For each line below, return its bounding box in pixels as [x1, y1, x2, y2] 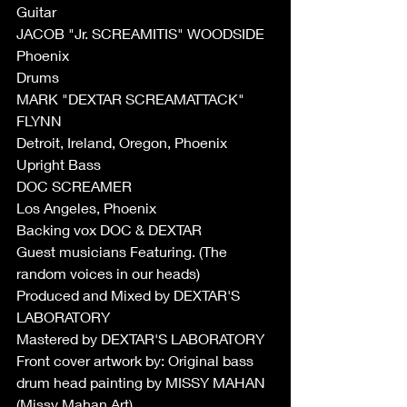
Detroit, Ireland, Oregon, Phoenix [16, 134, 231, 151]
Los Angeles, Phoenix [16, 199, 156, 216]
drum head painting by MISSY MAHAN [16, 373, 269, 391]
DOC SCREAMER [16, 177, 139, 194]
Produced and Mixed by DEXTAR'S [16, 286, 243, 303]
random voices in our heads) [16, 264, 200, 282]
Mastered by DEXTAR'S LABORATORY [16, 330, 264, 347]
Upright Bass [16, 155, 104, 173]
